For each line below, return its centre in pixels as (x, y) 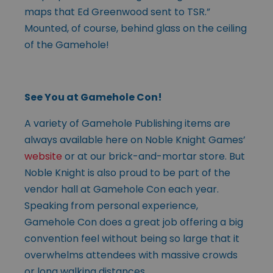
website (43, 156)
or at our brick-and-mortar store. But (154, 156)
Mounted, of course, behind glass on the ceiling (136, 28)
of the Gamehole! (67, 44)
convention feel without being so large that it (132, 238)
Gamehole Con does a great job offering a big (134, 222)
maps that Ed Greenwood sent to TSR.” (117, 12)
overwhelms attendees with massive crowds (131, 255)
